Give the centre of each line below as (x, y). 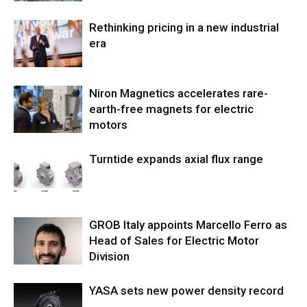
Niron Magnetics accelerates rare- (179, 94)
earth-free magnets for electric (171, 109)
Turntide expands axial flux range (176, 159)
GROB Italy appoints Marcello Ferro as (188, 225)
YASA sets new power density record (186, 291)
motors (108, 125)
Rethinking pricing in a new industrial (184, 28)
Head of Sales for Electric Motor (174, 241)
